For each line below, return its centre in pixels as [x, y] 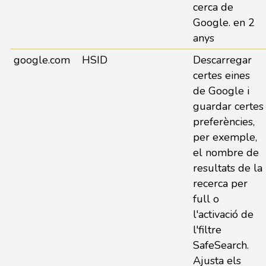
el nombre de [226, 153]
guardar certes [228, 106]
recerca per [220, 183]
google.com [42, 60]
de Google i [221, 91]
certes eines [221, 75]
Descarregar [222, 60]
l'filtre [207, 230]
